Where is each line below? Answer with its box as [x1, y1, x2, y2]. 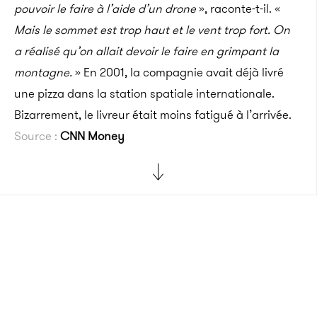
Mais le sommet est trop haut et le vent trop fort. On [14, 21, 290, 38]
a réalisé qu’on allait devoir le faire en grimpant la [14, 42, 279, 59]
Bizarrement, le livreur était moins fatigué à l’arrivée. [14, 105, 292, 123]
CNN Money [60, 127, 125, 144]
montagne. [14, 63, 75, 81]
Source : [14, 127, 60, 144]
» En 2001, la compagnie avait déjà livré [75, 63, 284, 81]
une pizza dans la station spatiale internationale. [14, 84, 275, 102]
